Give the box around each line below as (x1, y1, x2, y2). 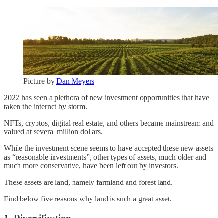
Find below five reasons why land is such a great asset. (4, 195, 172, 203)
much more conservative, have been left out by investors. (4, 162, 178, 170)
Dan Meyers (56, 77, 94, 85)
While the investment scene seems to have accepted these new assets (4, 144, 213, 152)
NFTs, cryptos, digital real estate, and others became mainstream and (4, 119, 214, 127)
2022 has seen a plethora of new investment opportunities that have (4, 93, 209, 102)
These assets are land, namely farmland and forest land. (4, 178, 173, 186)
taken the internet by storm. (4, 102, 87, 110)
